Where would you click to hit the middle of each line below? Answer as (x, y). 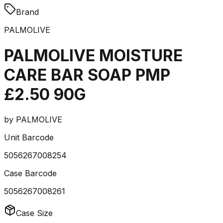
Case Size (34, 213)
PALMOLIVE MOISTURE (93, 55)
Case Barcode (30, 173)
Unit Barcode (29, 138)
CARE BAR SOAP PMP (87, 75)
